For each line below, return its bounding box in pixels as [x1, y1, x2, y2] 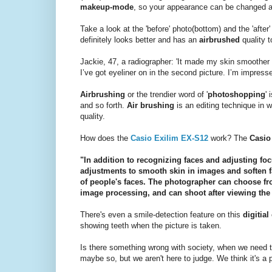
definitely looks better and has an [80, 35, 199, 44]
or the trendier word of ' [125, 89, 208, 99]
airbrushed [199, 35, 242, 44]
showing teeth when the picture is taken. [80, 220, 222, 230]
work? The [208, 133, 250, 143]
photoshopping [208, 89, 265, 99]
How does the [80, 133, 131, 143]
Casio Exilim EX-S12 [131, 133, 208, 143]
